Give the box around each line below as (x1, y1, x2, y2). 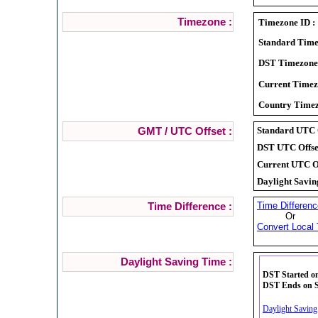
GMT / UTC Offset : (137, 125, 232, 137)
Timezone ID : (258, 16, 315, 28)
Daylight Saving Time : (120, 256, 232, 268)
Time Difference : (147, 200, 232, 212)
